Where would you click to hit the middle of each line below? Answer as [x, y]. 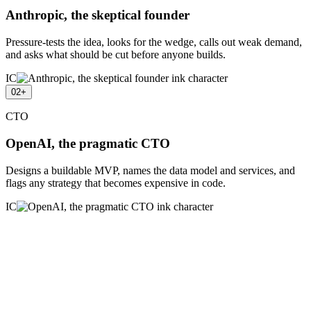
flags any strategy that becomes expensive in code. [116, 183]
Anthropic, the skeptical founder [98, 15]
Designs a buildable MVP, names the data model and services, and [150, 170]
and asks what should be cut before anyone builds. [116, 55]
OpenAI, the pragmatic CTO [88, 143]
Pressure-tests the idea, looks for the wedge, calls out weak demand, [154, 42]
